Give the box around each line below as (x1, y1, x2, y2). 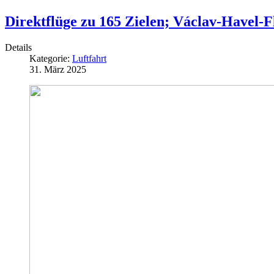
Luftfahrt (72, 53, 106, 64)
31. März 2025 (29, 64, 86, 75)
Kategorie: (29, 53, 72, 64)
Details (5, 42, 32, 53)
